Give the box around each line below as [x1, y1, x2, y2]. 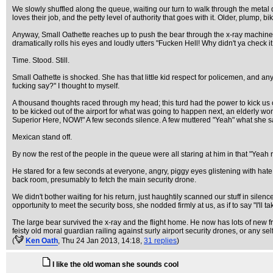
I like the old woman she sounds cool [52, 260, 179, 269]
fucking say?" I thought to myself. [12, 82, 119, 90]
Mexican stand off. [12, 133, 72, 141]
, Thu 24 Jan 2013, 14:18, [58, 236, 144, 245]
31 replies [144, 236, 177, 245]
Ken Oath [26, 236, 58, 245]
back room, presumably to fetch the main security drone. [12, 175, 196, 184]
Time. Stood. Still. [12, 56, 69, 65]
